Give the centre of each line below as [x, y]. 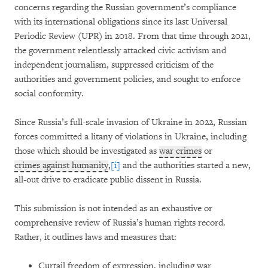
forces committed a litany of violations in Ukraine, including [130, 137]
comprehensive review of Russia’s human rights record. [120, 223]
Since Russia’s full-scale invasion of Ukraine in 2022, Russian [131, 122]
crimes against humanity [61, 165]
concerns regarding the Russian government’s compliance [125, 7]
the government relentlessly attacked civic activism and [120, 51]
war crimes [180, 151]
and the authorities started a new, [185, 165]
